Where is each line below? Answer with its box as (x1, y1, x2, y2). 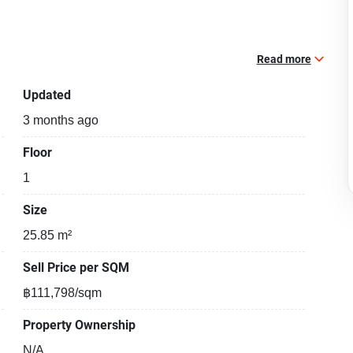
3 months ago (23, 113, 99, 128)
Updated (23, 87, 72, 102)
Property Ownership (23, 318, 136, 333)
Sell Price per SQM (23, 260, 130, 275)
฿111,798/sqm (23, 285, 102, 301)
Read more (256, 53, 311, 65)
